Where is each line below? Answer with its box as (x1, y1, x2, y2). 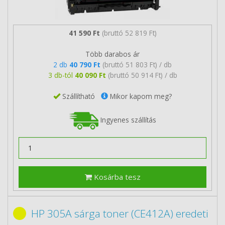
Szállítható (60, 91, 101, 101)
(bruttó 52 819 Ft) (101, 28, 157, 38)
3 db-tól (48, 70, 75, 80)
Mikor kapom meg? (108, 91, 172, 101)
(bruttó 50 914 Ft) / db (107, 70, 177, 80)
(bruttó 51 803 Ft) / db (102, 59, 172, 69)
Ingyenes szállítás (98, 115, 156, 125)
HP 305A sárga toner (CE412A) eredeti (31, 206, 208, 220)
